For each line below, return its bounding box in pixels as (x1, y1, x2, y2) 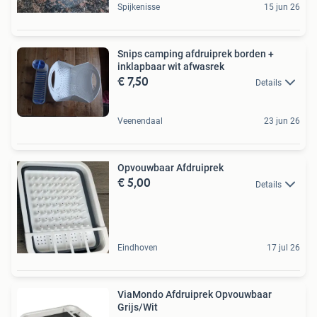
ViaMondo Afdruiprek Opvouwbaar (117, 289, 272, 301)
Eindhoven (117, 243, 158, 253)
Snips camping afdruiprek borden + (117, 47, 274, 59)
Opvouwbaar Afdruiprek (117, 162, 224, 174)
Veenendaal (117, 116, 163, 127)
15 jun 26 (264, 1, 300, 12)
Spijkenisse (117, 1, 160, 12)
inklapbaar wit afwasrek (117, 60, 224, 72)
